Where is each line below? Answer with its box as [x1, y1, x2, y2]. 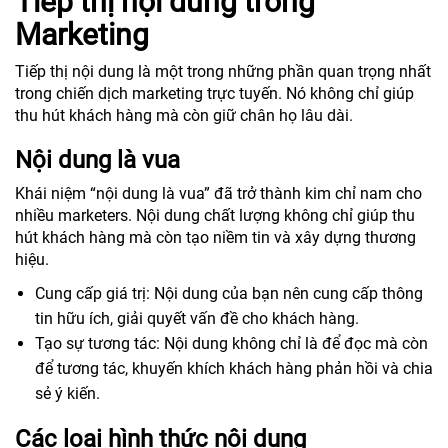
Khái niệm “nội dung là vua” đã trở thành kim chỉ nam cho [15, 183, 422, 203]
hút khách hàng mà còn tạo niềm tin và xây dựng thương [15, 227, 416, 247]
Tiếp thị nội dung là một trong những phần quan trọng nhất [15, 61, 431, 81]
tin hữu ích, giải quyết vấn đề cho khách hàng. [35, 308, 359, 328]
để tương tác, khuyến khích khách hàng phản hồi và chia [35, 358, 433, 378]
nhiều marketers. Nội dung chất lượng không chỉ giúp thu [15, 205, 415, 225]
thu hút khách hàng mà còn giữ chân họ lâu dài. [15, 105, 353, 125]
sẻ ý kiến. [35, 383, 100, 403]
